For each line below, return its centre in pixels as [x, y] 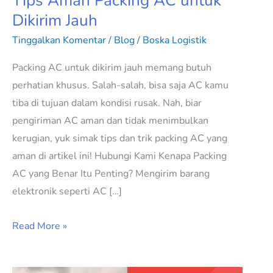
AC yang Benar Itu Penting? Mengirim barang [111, 174]
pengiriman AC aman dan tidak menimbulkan [110, 121]
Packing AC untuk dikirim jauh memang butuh [112, 68]
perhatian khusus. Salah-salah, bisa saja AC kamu [120, 86]
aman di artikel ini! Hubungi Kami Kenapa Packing [119, 156]
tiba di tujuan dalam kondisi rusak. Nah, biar [107, 103]
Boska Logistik [175, 41]
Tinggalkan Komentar [59, 41]
